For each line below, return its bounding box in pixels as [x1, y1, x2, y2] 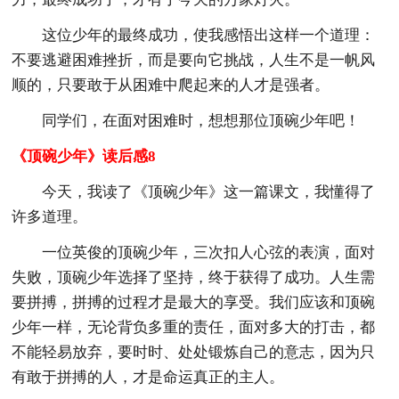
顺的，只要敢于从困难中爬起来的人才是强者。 [12, 76, 330, 94]
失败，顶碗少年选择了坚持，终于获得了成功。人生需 [12, 268, 376, 286]
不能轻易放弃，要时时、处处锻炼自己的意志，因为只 [12, 343, 376, 361]
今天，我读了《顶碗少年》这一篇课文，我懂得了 [42, 183, 376, 200]
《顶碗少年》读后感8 [12, 147, 157, 165]
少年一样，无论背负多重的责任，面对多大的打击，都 [12, 318, 376, 336]
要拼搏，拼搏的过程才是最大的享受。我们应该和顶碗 [12, 293, 376, 311]
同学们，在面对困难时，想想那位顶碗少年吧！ [42, 111, 361, 129]
